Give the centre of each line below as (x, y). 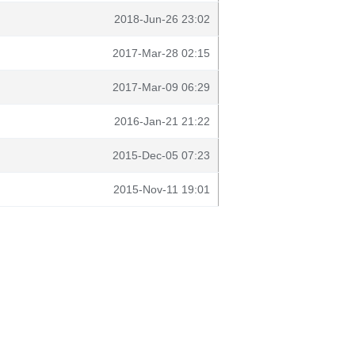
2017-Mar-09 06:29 (161, 87)
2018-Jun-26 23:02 (162, 19)
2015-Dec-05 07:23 (161, 155)
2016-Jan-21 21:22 (162, 121)
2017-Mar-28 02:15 (161, 53)
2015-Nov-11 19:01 (162, 189)
